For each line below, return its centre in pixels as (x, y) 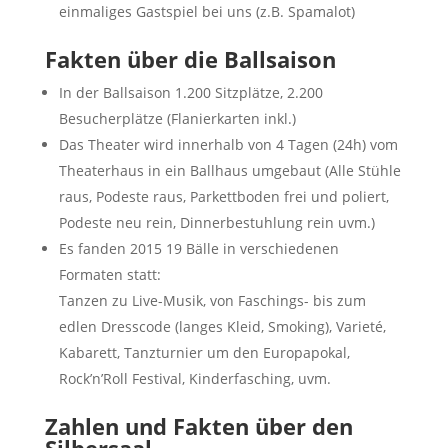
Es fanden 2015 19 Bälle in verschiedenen (198, 248)
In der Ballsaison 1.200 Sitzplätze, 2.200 (190, 92)
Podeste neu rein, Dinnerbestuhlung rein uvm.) (216, 222)
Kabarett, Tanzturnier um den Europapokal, (204, 352)
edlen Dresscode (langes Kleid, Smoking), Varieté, (222, 326)
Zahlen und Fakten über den (198, 425)
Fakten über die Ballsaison (190, 58)
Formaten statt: (109, 274)
